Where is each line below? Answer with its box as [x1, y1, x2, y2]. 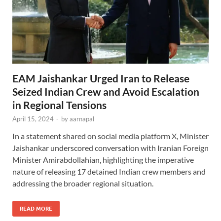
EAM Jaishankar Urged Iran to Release [12, 72, 189, 85]
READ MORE [20, 205, 52, 213]
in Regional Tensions [12, 99, 107, 111]
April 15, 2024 [12, 115, 54, 123]
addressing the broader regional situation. [12, 179, 153, 188]
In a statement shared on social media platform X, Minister [12, 131, 209, 141]
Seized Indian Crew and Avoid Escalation [12, 85, 199, 98]
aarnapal [70, 115, 94, 123]
